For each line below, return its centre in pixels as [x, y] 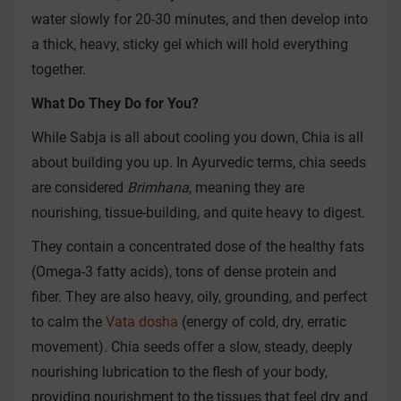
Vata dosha [142, 321]
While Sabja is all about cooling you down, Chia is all [197, 137]
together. [59, 69]
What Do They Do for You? [115, 103]
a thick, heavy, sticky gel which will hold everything [190, 44]
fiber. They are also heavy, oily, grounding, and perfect [199, 296]
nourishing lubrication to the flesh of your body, [179, 371]
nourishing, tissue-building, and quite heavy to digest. [198, 212]
